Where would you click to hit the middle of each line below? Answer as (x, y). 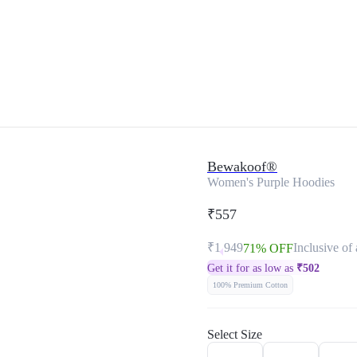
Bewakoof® (242, 167)
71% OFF (268, 248)
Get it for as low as (252, 268)
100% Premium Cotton (250, 285)
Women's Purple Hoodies (271, 182)
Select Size (235, 334)
